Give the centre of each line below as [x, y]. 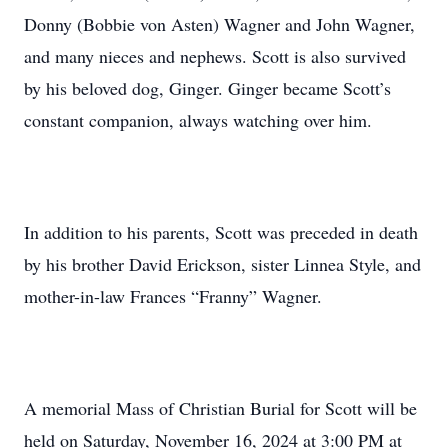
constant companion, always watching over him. [198, 120]
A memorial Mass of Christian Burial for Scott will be [220, 408]
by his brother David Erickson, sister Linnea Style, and [222, 264]
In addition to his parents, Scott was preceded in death [221, 232]
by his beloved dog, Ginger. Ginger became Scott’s [207, 88]
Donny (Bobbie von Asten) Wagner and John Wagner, [219, 24]
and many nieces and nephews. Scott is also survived [215, 56]
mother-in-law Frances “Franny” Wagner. [173, 296]
